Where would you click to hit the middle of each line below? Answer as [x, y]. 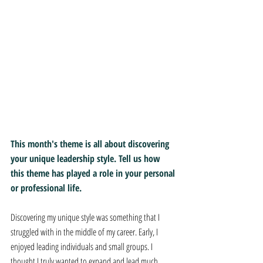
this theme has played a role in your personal [94, 173]
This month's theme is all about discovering [91, 144]
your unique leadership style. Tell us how [87, 159]
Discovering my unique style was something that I [86, 217]
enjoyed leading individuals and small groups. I [82, 247]
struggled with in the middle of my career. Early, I [85, 232]
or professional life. [46, 188]
